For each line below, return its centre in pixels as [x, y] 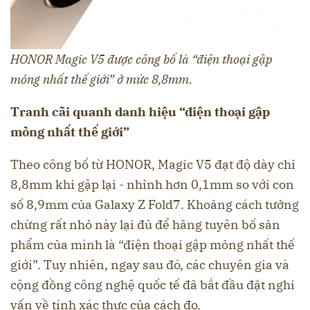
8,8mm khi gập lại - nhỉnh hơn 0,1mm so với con [152, 184]
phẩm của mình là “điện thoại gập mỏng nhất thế [153, 244]
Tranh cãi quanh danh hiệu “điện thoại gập [140, 111]
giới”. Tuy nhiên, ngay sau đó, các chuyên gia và [150, 264]
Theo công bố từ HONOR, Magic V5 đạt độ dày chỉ [153, 164]
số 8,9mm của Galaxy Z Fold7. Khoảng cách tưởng [155, 204]
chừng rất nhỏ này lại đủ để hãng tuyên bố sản [145, 224]
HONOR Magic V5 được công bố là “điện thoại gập [142, 59]
